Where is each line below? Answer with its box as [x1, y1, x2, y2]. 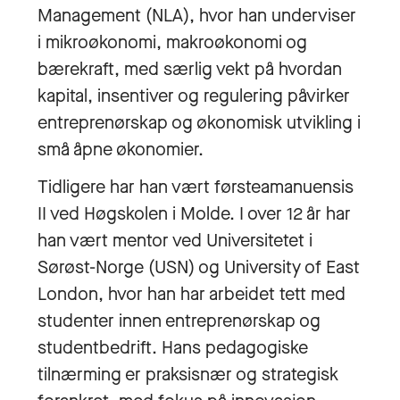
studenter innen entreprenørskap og [37, 309, 321, 333]
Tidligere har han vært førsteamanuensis [37, 175, 354, 199]
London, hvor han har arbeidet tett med [37, 282, 346, 306]
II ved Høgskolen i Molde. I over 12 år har [37, 202, 351, 226]
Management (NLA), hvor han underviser [37, 4, 356, 28]
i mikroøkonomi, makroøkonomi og [37, 30, 307, 54]
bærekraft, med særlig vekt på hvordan [37, 57, 342, 81]
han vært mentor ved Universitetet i [37, 229, 312, 253]
